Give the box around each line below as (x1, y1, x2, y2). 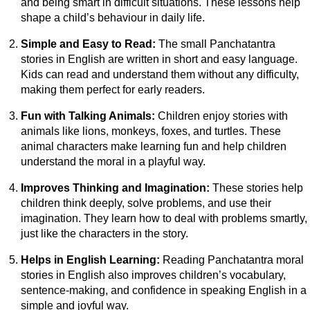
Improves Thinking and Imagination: (21, 181, 212, 194)
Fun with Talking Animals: (21, 109, 158, 122)
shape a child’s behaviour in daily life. (21, 11, 205, 24)
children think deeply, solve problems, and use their (21, 197, 271, 209)
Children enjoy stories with (158, 109, 288, 122)
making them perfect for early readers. (21, 83, 205, 95)
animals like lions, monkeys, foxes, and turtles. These (21, 125, 281, 137)
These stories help (212, 181, 303, 194)
